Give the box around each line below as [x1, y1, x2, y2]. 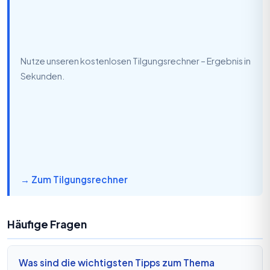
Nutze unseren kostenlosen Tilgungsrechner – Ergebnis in [20, 55, 251, 66]
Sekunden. [20, 70, 64, 81]
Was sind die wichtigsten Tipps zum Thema [19, 256, 215, 268]
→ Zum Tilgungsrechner [20, 173, 128, 185]
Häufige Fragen [7, 217, 87, 231]
